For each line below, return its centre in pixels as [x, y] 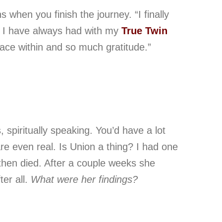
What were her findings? [84, 179]
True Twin [144, 30]
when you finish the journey [69, 14]
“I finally [152, 14]
